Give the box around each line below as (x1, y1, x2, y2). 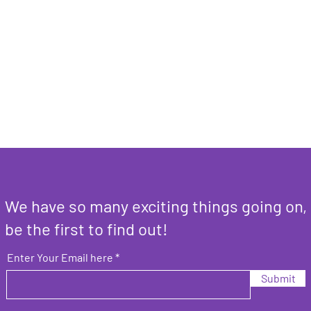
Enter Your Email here (7, 251, 114, 264)
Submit (260, 271, 296, 285)
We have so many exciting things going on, (5, 196, 308, 217)
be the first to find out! (5, 219, 169, 239)
